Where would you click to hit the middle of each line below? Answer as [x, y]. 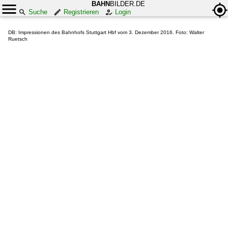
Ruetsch [18, 39]
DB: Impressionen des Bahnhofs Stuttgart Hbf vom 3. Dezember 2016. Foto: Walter [106, 32]
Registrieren [81, 12]
